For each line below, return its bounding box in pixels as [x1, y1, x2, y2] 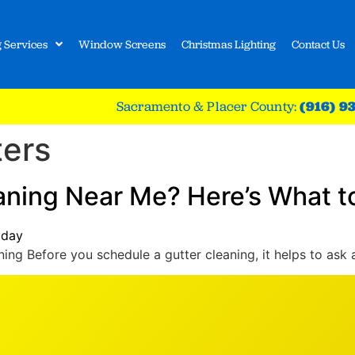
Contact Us [292, 37, 345, 52]
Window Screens [78, 37, 166, 52]
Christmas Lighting [181, 37, 277, 52]
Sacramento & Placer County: [116, 97, 300, 115]
